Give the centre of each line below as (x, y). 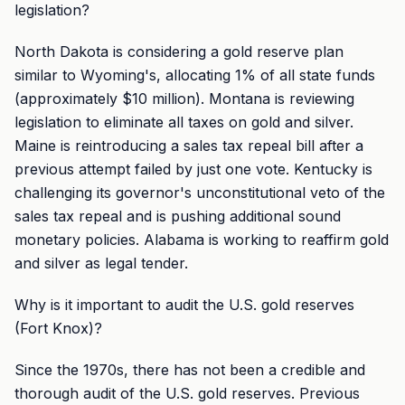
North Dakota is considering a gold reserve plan (179, 52)
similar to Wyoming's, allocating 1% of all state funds (195, 75)
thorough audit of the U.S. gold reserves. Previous (187, 393)
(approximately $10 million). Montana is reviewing (184, 99)
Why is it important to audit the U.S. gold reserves (184, 305)
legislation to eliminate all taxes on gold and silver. (184, 122)
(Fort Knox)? (58, 328)
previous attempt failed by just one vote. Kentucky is (193, 169)
